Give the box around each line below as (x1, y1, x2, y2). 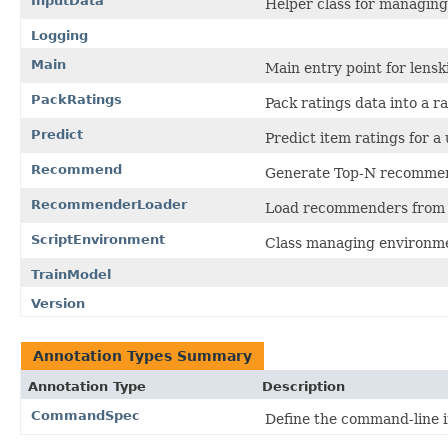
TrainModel (31, 266, 111, 282)
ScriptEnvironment (31, 231, 165, 247)
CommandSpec (31, 407, 140, 423)
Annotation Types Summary (33, 347, 252, 364)
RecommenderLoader (31, 196, 187, 212)
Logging (31, 27, 88, 43)
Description (262, 378, 345, 394)
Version (31, 295, 85, 311)
